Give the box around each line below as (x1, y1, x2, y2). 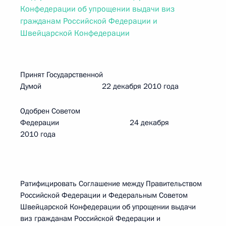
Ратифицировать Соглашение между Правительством (20, 179, 202, 189)
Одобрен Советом (20, 106, 80, 116)
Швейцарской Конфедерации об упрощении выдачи (20, 202, 196, 212)
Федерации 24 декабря (20, 118, 169, 128)
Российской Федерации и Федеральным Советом (20, 190, 188, 200)
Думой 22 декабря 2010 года (20, 81, 179, 91)
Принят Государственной (20, 70, 103, 80)
